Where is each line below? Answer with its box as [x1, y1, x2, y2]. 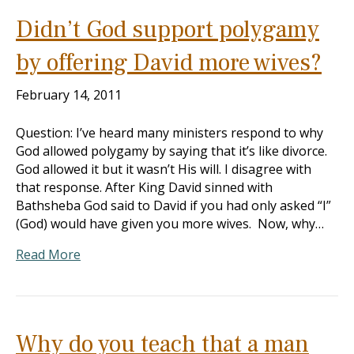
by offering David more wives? [16, 47, 322, 78]
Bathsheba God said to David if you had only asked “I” [16, 197, 331, 214]
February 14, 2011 [16, 86, 122, 104]
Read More [16, 246, 81, 263]
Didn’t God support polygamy [16, 14, 319, 45]
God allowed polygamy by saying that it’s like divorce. [16, 142, 327, 160]
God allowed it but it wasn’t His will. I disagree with [16, 160, 311, 178]
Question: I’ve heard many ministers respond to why [16, 124, 323, 141]
